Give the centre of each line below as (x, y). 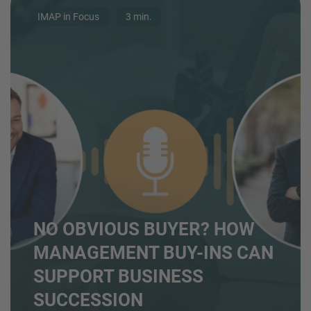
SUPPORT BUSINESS (118, 276)
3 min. (138, 16)
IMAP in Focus (68, 16)
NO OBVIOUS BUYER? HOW (144, 229)
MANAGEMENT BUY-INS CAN (153, 252)
